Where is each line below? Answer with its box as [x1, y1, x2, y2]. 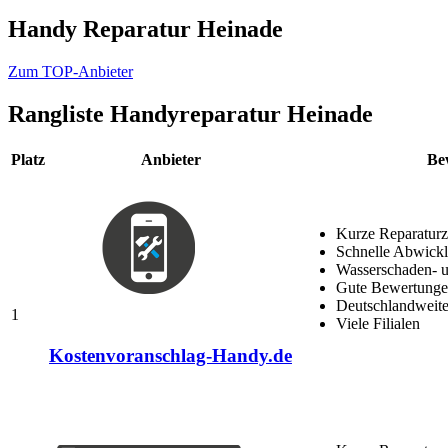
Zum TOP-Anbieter [8, 62, 133, 80]
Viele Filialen [336, 314, 420, 332]
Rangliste [8, 100, 110, 127]
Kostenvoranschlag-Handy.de [49, 345, 292, 367]
